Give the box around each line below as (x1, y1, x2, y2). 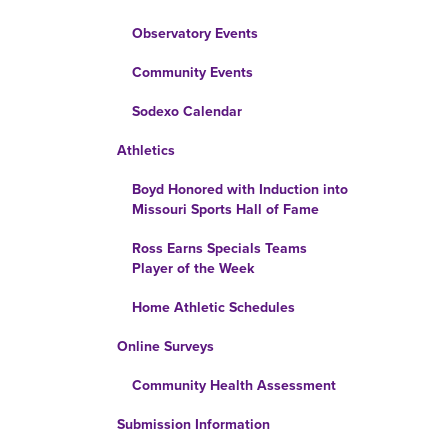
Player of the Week (132, 260, 254, 277)
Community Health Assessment (132, 377, 336, 394)
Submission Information (117, 416, 270, 433)
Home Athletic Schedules (132, 299, 295, 316)
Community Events (132, 64, 253, 81)
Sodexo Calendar (132, 103, 242, 120)
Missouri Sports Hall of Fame (132, 201, 319, 218)
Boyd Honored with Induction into (132, 181, 348, 198)
